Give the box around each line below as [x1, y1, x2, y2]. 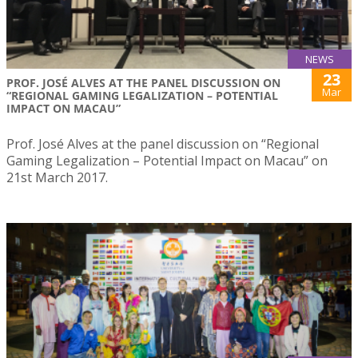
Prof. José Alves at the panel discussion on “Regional [6, 135, 319, 153]
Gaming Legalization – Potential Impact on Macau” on [6, 152, 328, 170]
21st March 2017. [6, 169, 108, 187]
